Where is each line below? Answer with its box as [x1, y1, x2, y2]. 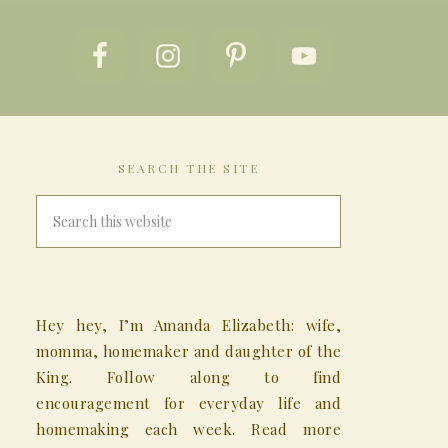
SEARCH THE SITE [117, 160, 260, 177]
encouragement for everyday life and [36, 393, 341, 414]
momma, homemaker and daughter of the [36, 341, 341, 362]
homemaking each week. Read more [36, 419, 341, 440]
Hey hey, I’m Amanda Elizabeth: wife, [36, 315, 341, 336]
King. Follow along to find [36, 367, 341, 388]
